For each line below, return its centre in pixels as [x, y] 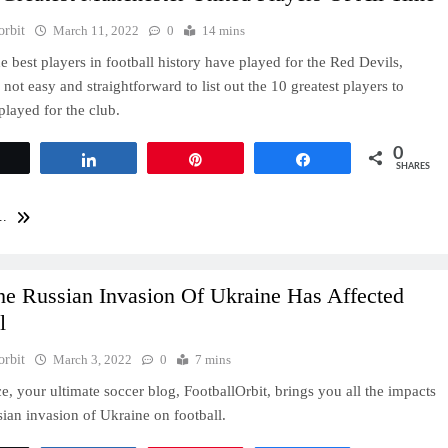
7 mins [213, 359]
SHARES [413, 167]
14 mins [224, 31]
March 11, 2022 [96, 31]
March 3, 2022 [93, 359]
